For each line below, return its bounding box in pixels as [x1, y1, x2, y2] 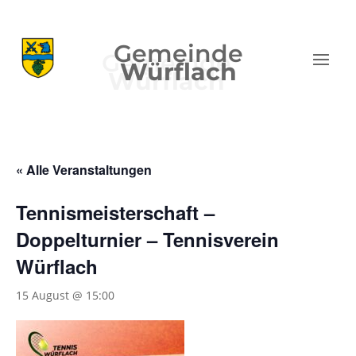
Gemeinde [113, 39, 243, 69]
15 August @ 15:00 [16, 288, 114, 304]
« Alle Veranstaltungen [16, 161, 152, 180]
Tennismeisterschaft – [16, 199, 215, 226]
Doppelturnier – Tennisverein [16, 226, 279, 253]
